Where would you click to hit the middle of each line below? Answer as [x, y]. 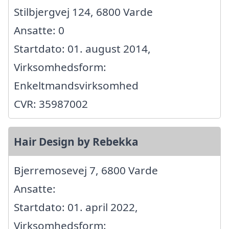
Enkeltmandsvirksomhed [76, 86]
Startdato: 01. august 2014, [82, 49]
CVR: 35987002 [51, 104]
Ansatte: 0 [39, 30]
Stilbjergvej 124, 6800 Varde [83, 12]
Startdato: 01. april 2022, [76, 207]
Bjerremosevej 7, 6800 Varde [86, 170]
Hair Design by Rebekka [76, 142]
